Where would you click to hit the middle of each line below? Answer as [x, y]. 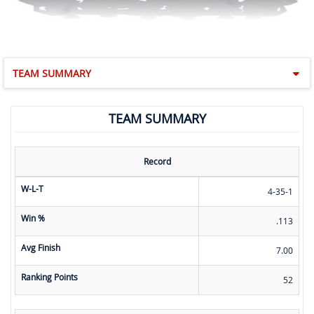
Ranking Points [49, 277]
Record [157, 162]
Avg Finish [41, 248]
